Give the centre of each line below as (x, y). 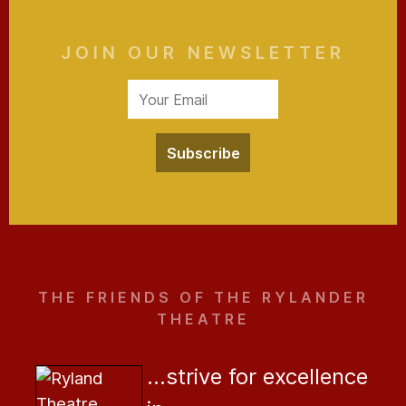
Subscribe (203, 153)
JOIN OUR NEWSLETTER (203, 53)
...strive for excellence (257, 377)
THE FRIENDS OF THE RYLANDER (203, 298)
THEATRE (203, 319)
